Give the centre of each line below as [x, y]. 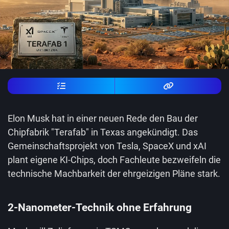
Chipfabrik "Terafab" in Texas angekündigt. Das [103, 132]
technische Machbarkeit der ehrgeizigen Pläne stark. [114, 174]
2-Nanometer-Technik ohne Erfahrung [100, 208]
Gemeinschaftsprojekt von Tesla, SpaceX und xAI [107, 146]
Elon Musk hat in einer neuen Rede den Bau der [103, 118]
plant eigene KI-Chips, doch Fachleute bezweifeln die [114, 160]
